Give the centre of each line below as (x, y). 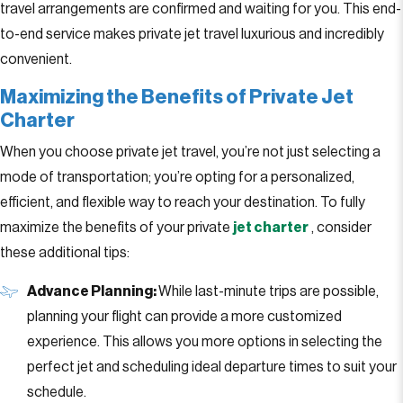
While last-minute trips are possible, (269, 291)
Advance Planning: (93, 291)
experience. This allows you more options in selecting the (205, 342)
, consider (340, 228)
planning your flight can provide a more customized (184, 317)
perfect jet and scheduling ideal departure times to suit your (212, 367)
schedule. (57, 392)
